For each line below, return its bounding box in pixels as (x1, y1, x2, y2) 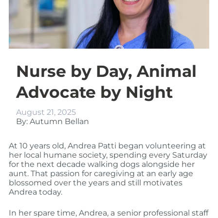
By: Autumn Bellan (16, 117, 89, 127)
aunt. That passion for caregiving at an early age (8, 169, 193, 179)
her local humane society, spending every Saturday (8, 150, 207, 160)
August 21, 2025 (16, 108, 76, 117)
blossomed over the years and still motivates (8, 178, 182, 188)
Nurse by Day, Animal (16, 61, 197, 81)
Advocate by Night (16, 82, 173, 102)
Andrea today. (8, 187, 62, 197)
